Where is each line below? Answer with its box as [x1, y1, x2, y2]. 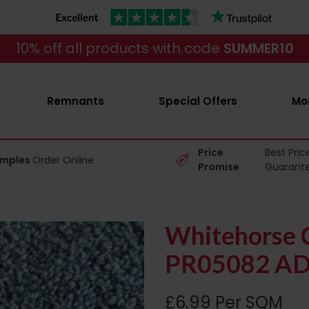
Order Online [32, 152, 94, 167]
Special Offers [158, 94, 237, 108]
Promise [197, 160, 241, 174]
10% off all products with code [15, 39, 223, 58]
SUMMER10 [223, 39, 294, 58]
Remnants [46, 94, 104, 108]
